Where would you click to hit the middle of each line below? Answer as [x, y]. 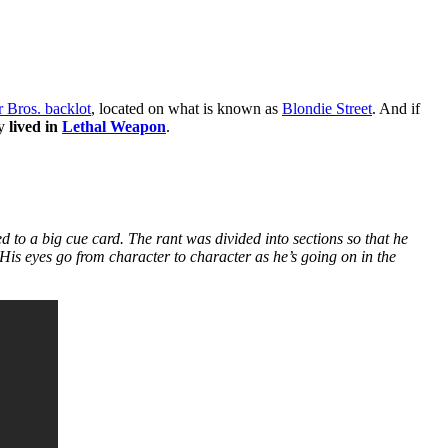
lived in [35, 127]
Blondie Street [327, 109]
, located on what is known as [186, 109]
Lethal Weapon [114, 127]
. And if [396, 109]
